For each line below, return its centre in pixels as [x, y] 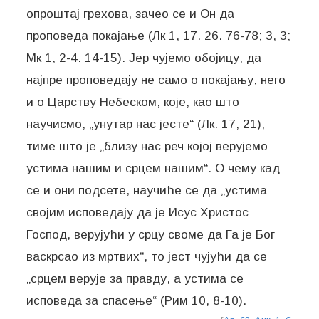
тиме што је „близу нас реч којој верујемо [147, 146]
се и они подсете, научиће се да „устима [147, 190]
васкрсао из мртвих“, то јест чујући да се [147, 256]
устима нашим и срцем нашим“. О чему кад [153, 168]
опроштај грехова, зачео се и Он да [131, 13]
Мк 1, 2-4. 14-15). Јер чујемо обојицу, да [144, 57]
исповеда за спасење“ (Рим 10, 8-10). [137, 300]
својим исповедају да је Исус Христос [138, 212]
